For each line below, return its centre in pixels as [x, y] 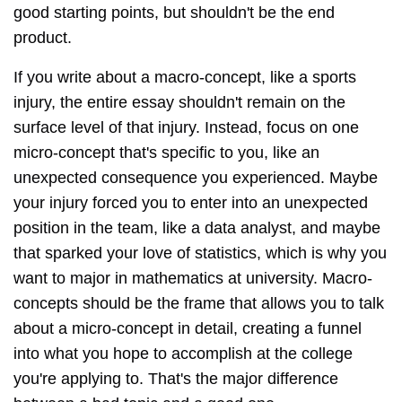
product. [43, 38]
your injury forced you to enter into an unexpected [191, 203]
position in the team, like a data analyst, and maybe [197, 228]
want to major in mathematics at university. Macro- [193, 279]
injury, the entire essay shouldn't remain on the [179, 103]
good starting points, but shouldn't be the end [174, 13]
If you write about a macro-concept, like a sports [185, 78]
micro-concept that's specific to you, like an [166, 153]
